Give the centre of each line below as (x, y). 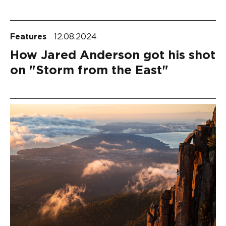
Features (30, 37)
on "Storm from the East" (89, 70)
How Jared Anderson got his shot (113, 55)
